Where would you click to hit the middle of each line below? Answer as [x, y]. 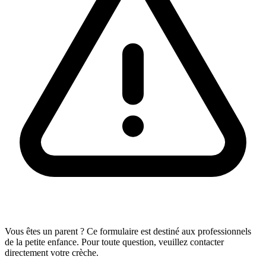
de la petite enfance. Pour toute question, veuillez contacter [114, 242]
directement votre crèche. [52, 253]
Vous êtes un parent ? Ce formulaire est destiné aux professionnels [128, 232]
